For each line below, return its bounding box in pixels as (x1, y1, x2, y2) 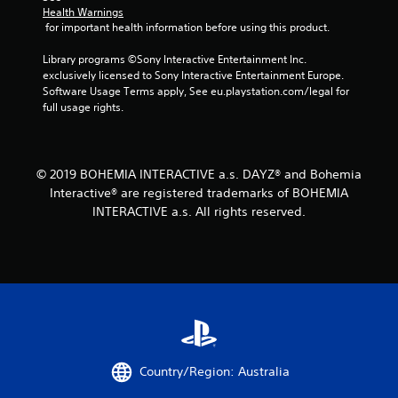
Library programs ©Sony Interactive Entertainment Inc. (43, 51, 306, 67)
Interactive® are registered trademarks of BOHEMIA (50, 184, 348, 201)
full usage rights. (43, 99, 123, 115)
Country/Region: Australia (139, 363, 290, 380)
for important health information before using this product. (45, 19, 330, 35)
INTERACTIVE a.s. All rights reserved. (92, 203, 306, 219)
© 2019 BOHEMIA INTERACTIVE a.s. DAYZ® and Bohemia (36, 165, 362, 182)
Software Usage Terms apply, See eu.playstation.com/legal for (43, 83, 349, 99)
